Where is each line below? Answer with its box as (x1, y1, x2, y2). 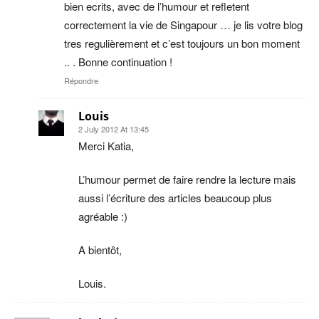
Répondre (64, 74, 98, 86)
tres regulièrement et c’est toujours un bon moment (64, 35, 300, 51)
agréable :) (78, 208, 127, 224)
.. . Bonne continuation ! (64, 53, 172, 69)
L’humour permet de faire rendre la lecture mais (78, 171, 296, 187)
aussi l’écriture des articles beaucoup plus (78, 189, 272, 205)
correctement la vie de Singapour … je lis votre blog (64, 16, 303, 32)
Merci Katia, (78, 137, 134, 153)
